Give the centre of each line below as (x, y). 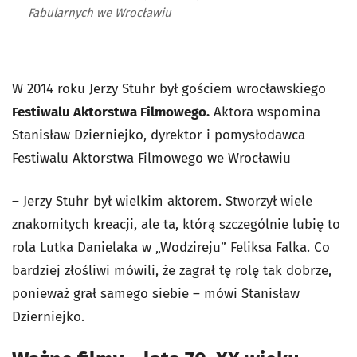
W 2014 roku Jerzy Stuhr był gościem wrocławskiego (169, 88)
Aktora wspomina (265, 112)
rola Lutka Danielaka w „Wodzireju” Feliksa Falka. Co (171, 247)
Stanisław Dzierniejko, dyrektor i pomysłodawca (159, 135)
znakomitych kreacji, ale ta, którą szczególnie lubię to (176, 224)
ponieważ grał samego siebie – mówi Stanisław (156, 293)
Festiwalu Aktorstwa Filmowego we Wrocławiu (151, 158)
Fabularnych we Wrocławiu (100, 12)
